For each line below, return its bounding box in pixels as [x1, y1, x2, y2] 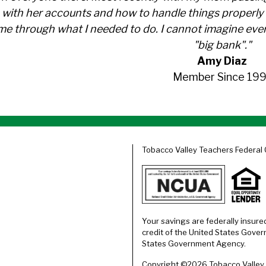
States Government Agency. [142, 239, 246, 248]
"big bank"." [193, 38, 251, 51]
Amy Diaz [197, 54, 247, 67]
